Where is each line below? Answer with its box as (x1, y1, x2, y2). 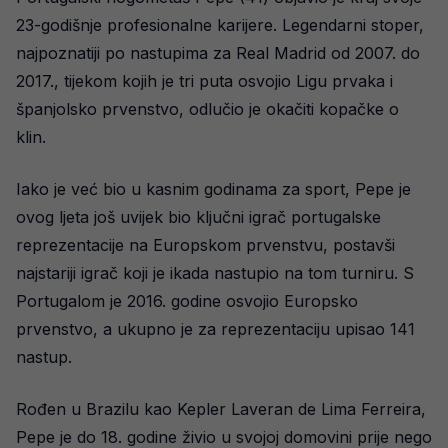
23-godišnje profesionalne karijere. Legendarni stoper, (16, 15, 424, 35)
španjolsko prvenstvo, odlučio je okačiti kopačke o (16, 99, 399, 119)
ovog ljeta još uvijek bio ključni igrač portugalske (16, 207, 381, 227)
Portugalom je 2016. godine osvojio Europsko (16, 291, 358, 311)
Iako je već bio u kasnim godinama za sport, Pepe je (16, 179, 411, 199)
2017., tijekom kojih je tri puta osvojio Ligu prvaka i (16, 71, 393, 91)
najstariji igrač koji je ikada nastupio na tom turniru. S (16, 263, 414, 283)
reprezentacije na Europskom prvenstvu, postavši (16, 235, 395, 255)
